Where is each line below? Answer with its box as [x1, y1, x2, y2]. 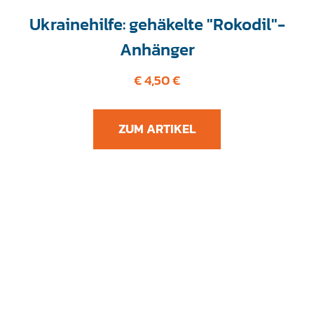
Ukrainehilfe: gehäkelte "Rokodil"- [29, 11, 285, 36]
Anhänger [119, 36, 195, 62]
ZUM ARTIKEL [118, 119, 196, 138]
